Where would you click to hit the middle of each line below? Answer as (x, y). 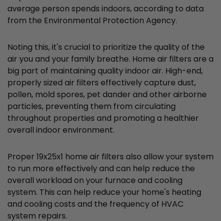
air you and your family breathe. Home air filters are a (110, 59)
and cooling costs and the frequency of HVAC (95, 204)
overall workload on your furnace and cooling (95, 181)
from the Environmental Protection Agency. (92, 21)
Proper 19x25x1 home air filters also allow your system (110, 157)
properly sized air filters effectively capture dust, (102, 83)
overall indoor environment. (61, 130)
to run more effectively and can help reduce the (101, 169)
